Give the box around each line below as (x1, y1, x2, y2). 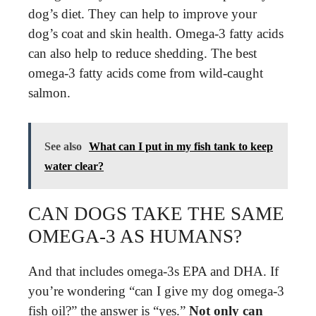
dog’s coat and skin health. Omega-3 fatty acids (28, 25, 284, 41)
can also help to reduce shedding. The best (28, 45, 257, 61)
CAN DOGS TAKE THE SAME (28, 203, 284, 224)
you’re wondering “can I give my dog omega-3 (28, 284, 284, 298)
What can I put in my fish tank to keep (89, 140, 273, 152)
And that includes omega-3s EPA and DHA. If (28, 264, 279, 279)
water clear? (44, 160, 104, 172)
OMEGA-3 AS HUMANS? (28, 226, 242, 247)
